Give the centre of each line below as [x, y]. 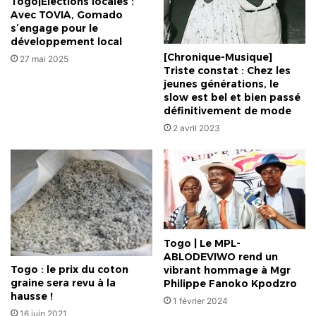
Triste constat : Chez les [227, 71]
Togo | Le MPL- [202, 243]
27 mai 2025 [44, 59]
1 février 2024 [200, 300]
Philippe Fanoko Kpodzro [230, 283]
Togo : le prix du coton [69, 269]
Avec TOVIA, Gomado [67, 14]
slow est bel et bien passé [232, 98]
